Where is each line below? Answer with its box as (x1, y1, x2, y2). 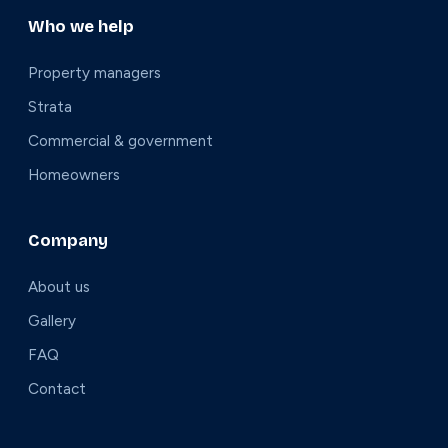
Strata (28, 97, 72, 116)
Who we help (28, 15, 134, 37)
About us (28, 277, 90, 296)
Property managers (28, 63, 161, 82)
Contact (28, 379, 86, 398)
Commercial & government (28, 131, 213, 150)
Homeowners (28, 165, 120, 184)
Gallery (28, 311, 76, 330)
